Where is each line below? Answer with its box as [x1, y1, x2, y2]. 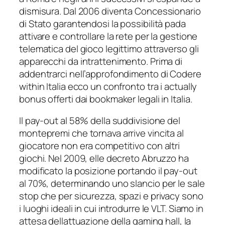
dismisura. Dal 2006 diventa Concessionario [19, 4, 201, 18]
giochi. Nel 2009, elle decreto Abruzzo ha [19, 152, 189, 165]
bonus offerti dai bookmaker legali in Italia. [19, 92, 192, 105]
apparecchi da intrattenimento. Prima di [19, 54, 183, 68]
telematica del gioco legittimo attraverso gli [19, 42, 199, 55]
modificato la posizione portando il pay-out [19, 164, 197, 178]
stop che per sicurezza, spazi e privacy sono [19, 189, 203, 203]
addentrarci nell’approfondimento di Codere [19, 67, 201, 80]
